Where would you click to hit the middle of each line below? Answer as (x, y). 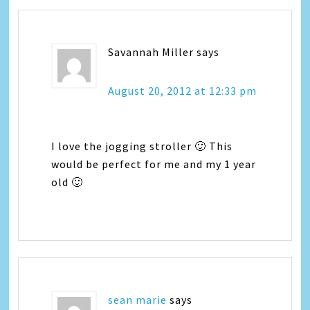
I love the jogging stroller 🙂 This (142, 146)
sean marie (138, 299)
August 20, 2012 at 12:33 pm (183, 90)
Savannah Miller (151, 52)
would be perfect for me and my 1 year (154, 164)
